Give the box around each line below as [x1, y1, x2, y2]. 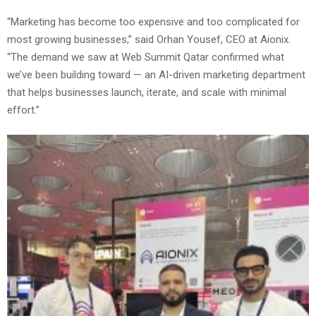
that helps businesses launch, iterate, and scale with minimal [7, 86, 286, 99]
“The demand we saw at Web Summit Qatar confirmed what [7, 51, 284, 64]
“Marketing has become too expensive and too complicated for [7, 16, 300, 29]
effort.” [7, 104, 39, 117]
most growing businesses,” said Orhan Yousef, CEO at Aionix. [7, 33, 291, 47]
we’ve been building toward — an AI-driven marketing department [7, 68, 305, 82]
